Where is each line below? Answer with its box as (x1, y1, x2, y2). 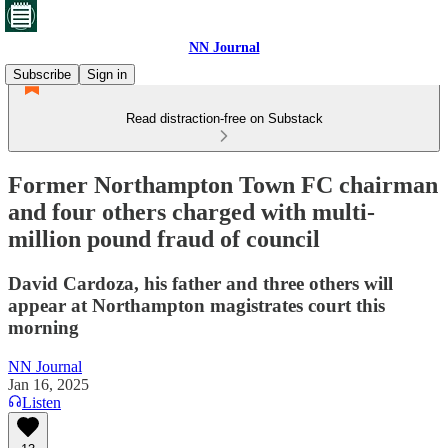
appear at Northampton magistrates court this (8, 294, 385, 316)
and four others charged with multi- (8, 198, 375, 225)
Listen (22, 393, 61, 411)
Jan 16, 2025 (8, 375, 89, 393)
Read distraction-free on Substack (125, 111, 323, 126)
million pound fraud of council (8, 225, 320, 252)
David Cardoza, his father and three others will (8, 272, 393, 294)
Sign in (87, 67, 127, 82)
